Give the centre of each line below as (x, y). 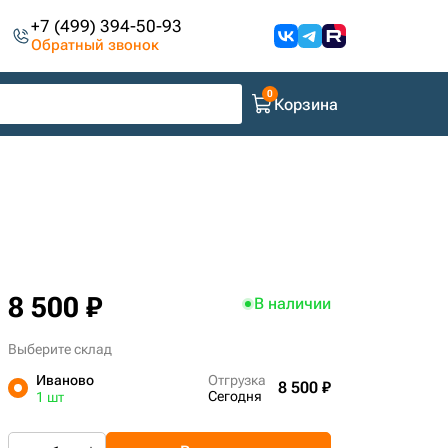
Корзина (306, 104)
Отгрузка (236, 380)
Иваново (64, 380)
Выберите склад (59, 349)
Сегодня (234, 396)
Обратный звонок (95, 45)
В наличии (292, 303)
